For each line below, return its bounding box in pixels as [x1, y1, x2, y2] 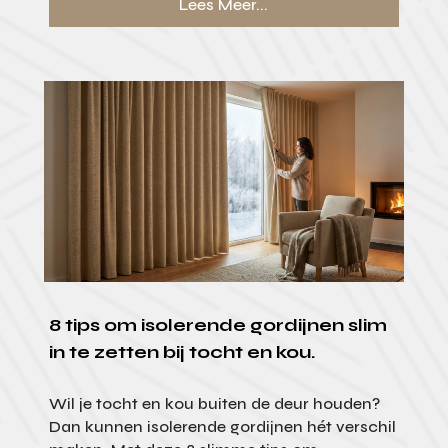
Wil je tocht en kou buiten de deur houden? [48, 393, 380, 413]
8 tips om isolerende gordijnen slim [48, 313, 387, 336]
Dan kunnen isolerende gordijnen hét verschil [48, 416, 396, 436]
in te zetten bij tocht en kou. [48, 340, 315, 363]
